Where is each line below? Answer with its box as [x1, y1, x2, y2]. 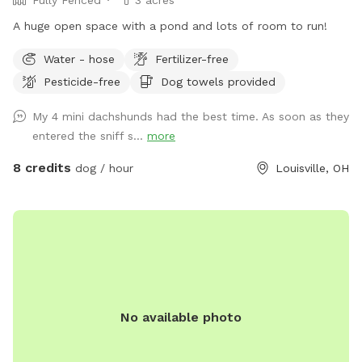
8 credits [13, 159, 71, 175]
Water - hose [44, 52, 115, 65]
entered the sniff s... [32, 128, 147, 142]
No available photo [120, 309, 242, 326]
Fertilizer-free [155, 52, 229, 65]
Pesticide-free [44, 74, 120, 88]
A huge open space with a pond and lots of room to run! [13, 19, 327, 32]
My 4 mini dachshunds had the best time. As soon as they [32, 109, 349, 123]
